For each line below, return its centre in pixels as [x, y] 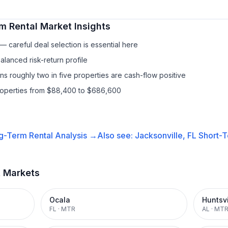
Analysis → [75, 135]
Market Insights [74, 26]
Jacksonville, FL [165, 135]
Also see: [116, 135]
